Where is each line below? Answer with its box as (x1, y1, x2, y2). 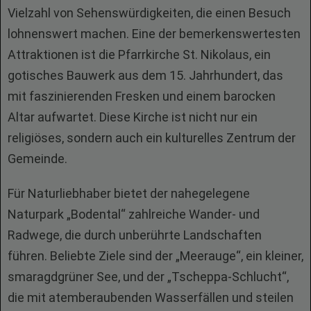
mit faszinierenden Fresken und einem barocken (8, 89, 276, 103)
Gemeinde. (8, 151, 67, 166)
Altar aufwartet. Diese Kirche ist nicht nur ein (8, 110, 258, 124)
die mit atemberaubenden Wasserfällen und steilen (8, 290, 294, 305)
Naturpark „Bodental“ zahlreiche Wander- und (8, 207, 260, 221)
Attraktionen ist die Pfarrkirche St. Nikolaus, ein (8, 47, 271, 62)
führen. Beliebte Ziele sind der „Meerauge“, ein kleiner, (8, 249, 303, 263)
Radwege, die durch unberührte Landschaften (8, 228, 262, 242)
